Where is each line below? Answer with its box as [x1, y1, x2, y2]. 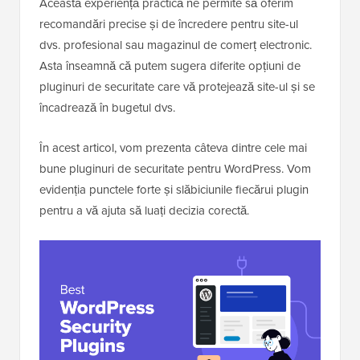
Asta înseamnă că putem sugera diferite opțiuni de [39, 57, 301, 76]
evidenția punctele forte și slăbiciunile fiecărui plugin [39, 181, 309, 199]
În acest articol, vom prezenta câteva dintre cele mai [39, 139, 307, 157]
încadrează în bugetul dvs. [39, 99, 175, 117]
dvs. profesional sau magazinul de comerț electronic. [39, 36, 312, 55]
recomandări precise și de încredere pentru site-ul [39, 15, 298, 34]
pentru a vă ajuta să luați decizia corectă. [39, 202, 249, 220]
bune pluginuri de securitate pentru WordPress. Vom [39, 160, 311, 178]
